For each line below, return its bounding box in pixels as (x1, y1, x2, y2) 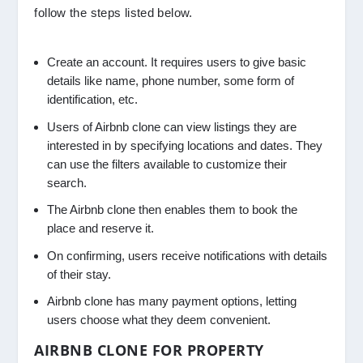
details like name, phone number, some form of (47, 74, 295, 88)
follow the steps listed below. (34, 6, 197, 20)
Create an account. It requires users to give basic (47, 55, 307, 70)
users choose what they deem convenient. (47, 313, 275, 327)
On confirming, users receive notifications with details (47, 248, 328, 263)
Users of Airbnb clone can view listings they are (47, 119, 297, 134)
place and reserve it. (47, 221, 158, 236)
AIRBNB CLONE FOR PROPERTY (34, 340, 264, 360)
